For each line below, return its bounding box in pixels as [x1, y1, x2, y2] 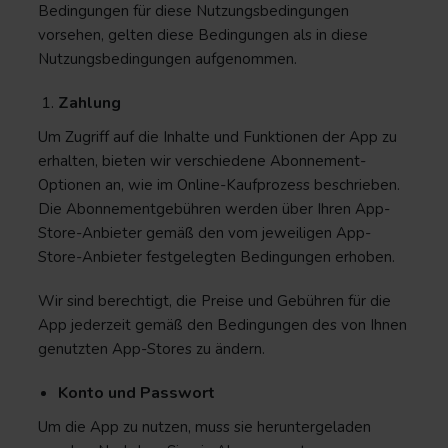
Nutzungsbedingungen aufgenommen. [38, 49, 297, 69]
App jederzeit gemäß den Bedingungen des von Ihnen [38, 315, 407, 335]
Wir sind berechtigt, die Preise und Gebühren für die [38, 291, 391, 311]
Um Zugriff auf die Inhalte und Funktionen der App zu [38, 127, 397, 147]
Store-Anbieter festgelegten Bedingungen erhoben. [38, 247, 395, 267]
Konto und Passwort [58, 382, 215, 404]
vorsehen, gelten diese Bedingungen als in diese [38, 25, 368, 45]
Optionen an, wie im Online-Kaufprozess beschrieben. [38, 175, 400, 195]
